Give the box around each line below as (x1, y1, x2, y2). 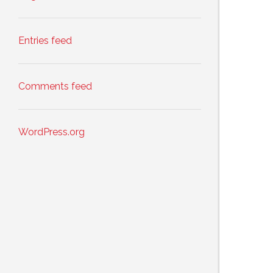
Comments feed (18, 80, 92, 93)
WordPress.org (18, 126, 85, 138)
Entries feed (18, 35, 72, 47)
